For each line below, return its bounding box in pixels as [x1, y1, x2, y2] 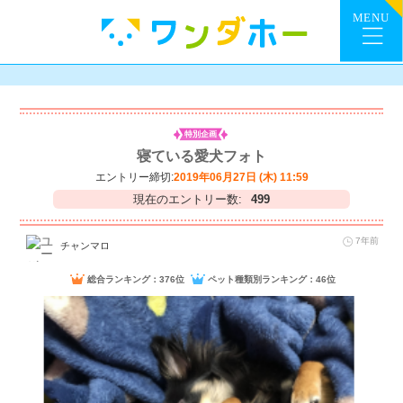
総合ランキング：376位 [87, 274, 185, 285]
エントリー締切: [94, 170, 174, 184]
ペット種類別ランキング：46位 [208, 274, 336, 285]
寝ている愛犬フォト [137, 148, 266, 164]
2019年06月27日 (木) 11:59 [173, 170, 309, 184]
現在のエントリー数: [133, 192, 242, 206]
